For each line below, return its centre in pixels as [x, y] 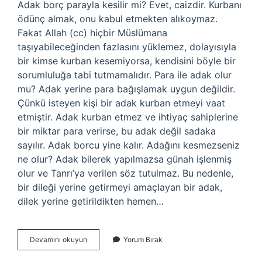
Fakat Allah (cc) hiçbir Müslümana [92, 33]
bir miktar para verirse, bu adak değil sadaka [117, 131]
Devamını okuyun [58, 239]
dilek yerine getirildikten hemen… [91, 201]
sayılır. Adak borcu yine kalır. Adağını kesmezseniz [129, 145]
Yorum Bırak [143, 239]
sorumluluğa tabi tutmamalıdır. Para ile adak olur [125, 75]
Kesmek [100, 249]
